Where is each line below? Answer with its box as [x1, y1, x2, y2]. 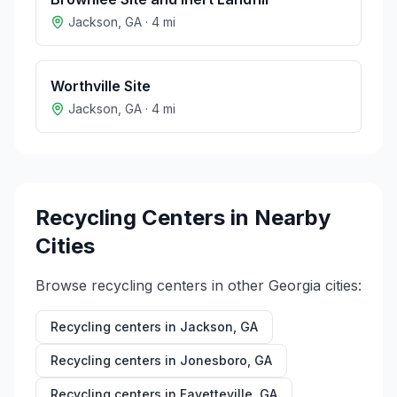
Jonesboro [180, 353, 247, 368]
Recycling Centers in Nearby [35, 205, 331, 230]
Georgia [269, 276, 321, 294]
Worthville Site [51, 77, 151, 95]
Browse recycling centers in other [35, 276, 269, 294]
